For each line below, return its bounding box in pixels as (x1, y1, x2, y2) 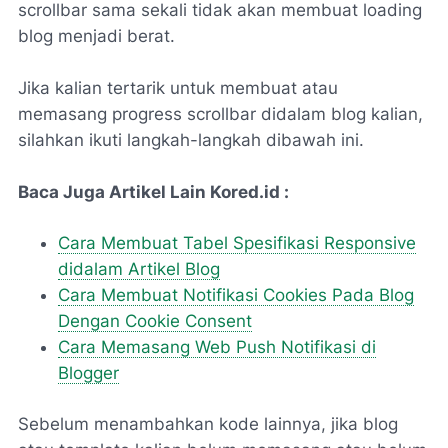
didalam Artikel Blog (58, 258, 220, 279)
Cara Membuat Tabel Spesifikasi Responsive (58, 232, 416, 253)
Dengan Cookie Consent (58, 310, 252, 331)
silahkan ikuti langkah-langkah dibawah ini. (18, 129, 364, 150)
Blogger (58, 362, 119, 383)
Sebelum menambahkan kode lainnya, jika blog (18, 413, 398, 434)
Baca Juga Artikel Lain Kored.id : (18, 181, 289, 202)
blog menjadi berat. (18, 25, 175, 46)
